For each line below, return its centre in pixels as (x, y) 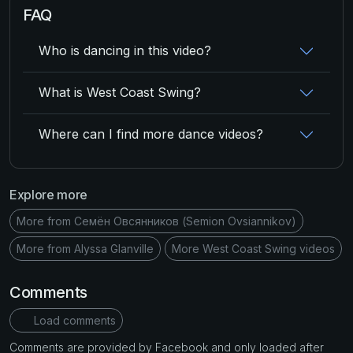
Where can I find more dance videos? (151, 134)
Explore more (49, 194)
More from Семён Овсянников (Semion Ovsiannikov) (156, 221)
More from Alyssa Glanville (85, 248)
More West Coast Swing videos (253, 248)
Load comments (73, 320)
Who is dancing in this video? (125, 50)
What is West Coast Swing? (120, 92)
